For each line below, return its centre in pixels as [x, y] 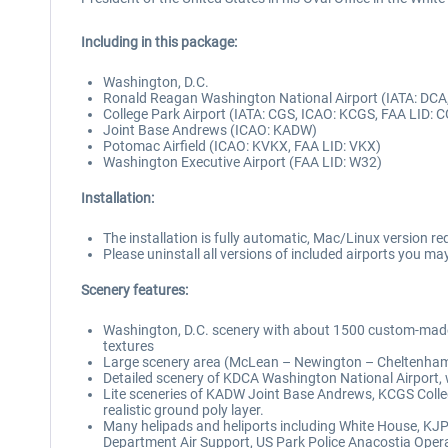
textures [128, 346]
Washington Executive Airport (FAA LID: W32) [242, 162]
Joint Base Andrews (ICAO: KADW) [210, 130]
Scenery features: [134, 290]
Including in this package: [159, 42]
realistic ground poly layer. [183, 410]
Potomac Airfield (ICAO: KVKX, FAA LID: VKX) [242, 146]
